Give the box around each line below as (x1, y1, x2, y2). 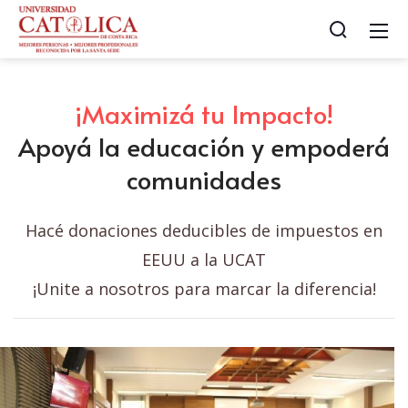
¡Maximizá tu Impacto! (75, 96, 333, 131)
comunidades (127, 161, 281, 197)
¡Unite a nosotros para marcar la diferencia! (32, 278, 376, 300)
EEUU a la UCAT (142, 249, 266, 270)
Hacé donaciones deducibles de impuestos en (25, 219, 382, 241)
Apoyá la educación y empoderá (18, 128, 390, 164)
